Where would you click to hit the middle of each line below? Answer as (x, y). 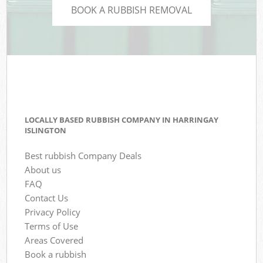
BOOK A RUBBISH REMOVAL (131, 10)
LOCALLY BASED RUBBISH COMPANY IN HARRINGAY (122, 120)
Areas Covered (54, 240)
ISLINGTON (46, 131)
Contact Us (47, 198)
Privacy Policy (53, 212)
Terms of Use (52, 226)
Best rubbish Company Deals (83, 155)
